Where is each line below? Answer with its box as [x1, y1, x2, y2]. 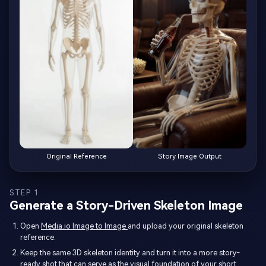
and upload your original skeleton [128, 221, 243, 231]
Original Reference [46, 153, 107, 161]
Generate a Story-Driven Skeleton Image [9, 198, 243, 213]
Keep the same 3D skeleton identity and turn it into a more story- [20, 248, 240, 258]
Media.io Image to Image [41, 221, 128, 231]
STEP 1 [9, 189, 40, 198]
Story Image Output [158, 153, 221, 161]
